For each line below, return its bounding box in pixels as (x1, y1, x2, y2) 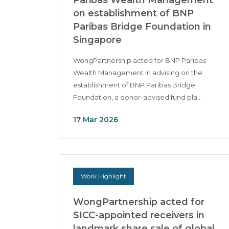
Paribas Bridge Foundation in (73, 21, 211, 32)
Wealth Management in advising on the (73, 68, 202, 77)
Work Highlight (81, 172, 126, 180)
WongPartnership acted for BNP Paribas (73, 56, 206, 64)
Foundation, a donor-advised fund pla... (73, 93, 202, 101)
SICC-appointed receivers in (73, 210, 204, 221)
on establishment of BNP (73, 8, 194, 19)
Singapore (73, 34, 122, 45)
